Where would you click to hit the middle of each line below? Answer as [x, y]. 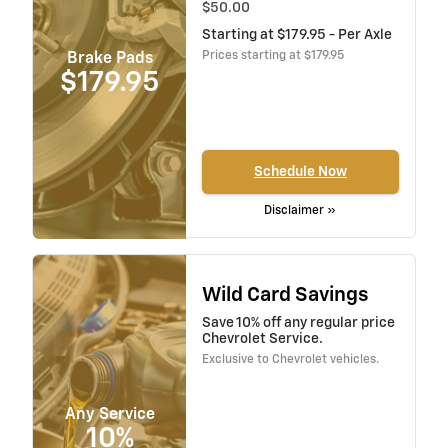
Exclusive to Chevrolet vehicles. [290, 360]
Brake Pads [109, 58]
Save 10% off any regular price [298, 323]
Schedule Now [300, 171]
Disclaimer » [300, 210]
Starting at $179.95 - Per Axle [296, 35]
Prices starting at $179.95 [272, 56]
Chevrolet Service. [262, 339]
